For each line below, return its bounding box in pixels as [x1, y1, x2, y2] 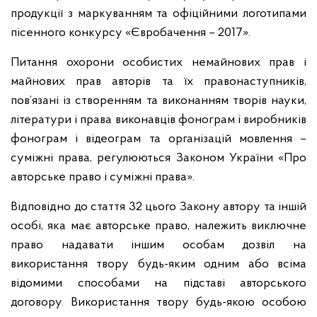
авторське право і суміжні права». [11, 171, 195, 184]
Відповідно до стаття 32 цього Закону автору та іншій [11, 200, 306, 214]
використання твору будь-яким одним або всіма [11, 258, 306, 271]
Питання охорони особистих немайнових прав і [11, 56, 306, 69]
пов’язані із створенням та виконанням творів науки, [11, 94, 306, 108]
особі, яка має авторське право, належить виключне [11, 219, 306, 233]
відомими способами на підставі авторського [11, 277, 306, 290]
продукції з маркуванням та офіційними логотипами [11, 7, 306, 21]
